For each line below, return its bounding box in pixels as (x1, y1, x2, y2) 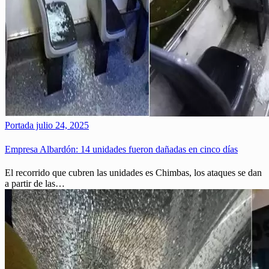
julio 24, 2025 (34, 120, 89, 131)
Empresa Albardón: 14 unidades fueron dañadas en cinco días (5, 144, 238, 154)
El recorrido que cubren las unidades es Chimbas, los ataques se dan (5, 167, 262, 178)
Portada (5, 120, 34, 131)
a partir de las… (5, 178, 65, 189)
